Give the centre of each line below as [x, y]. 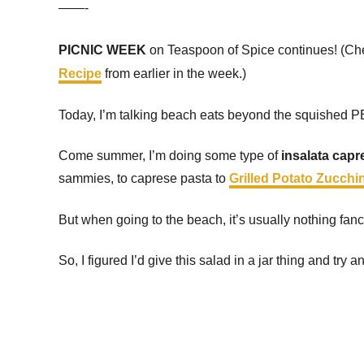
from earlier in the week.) [174, 74]
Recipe [80, 74]
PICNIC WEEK [102, 50]
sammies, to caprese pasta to [144, 178]
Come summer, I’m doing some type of [170, 156]
